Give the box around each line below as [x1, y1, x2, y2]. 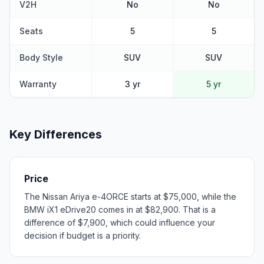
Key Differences [9, 127, 102, 141]
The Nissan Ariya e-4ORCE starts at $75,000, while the [24, 191, 236, 202]
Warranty [19, 78, 57, 89]
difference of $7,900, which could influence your [24, 217, 215, 227]
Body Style [19, 52, 63, 62]
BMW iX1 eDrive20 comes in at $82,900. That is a [24, 204, 216, 214]
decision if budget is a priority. [24, 230, 141, 240]
